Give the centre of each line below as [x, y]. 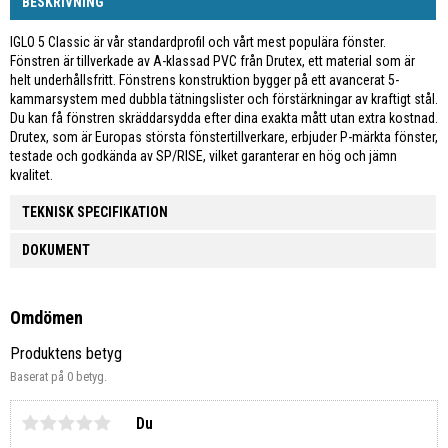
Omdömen [46, 318]
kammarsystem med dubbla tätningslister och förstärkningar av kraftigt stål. [224, 98]
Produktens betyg [66, 354]
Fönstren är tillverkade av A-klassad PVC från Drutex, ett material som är [212, 60]
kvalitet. [31, 174]
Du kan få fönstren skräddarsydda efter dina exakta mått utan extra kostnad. [224, 117]
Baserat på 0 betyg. [58, 377]
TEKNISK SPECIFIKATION [95, 211]
